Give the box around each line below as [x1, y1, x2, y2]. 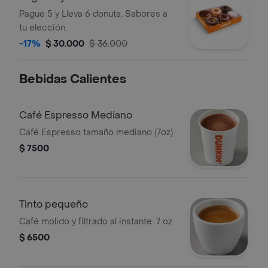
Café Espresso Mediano [19, 109, 132, 121]
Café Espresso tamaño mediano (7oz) [19, 127, 173, 138]
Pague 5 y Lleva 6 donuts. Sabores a [19, 8, 167, 20]
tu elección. [19, 22, 67, 33]
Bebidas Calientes [19, 72, 126, 87]
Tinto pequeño [19, 198, 88, 211]
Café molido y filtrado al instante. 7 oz [19, 216, 172, 227]
